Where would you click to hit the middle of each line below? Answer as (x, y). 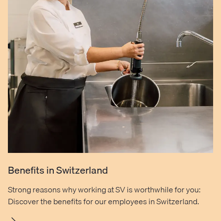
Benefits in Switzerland (58, 170)
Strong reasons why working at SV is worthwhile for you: (104, 190)
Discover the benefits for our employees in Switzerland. (104, 202)
